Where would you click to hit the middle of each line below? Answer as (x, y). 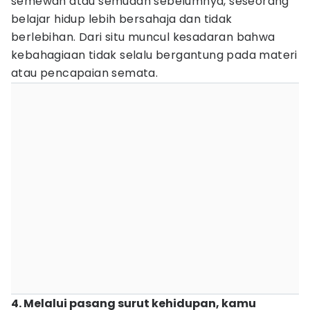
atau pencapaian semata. (85, 73)
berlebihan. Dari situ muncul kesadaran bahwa (143, 37)
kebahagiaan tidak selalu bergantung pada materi (154, 55)
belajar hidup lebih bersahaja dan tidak (122, 19)
